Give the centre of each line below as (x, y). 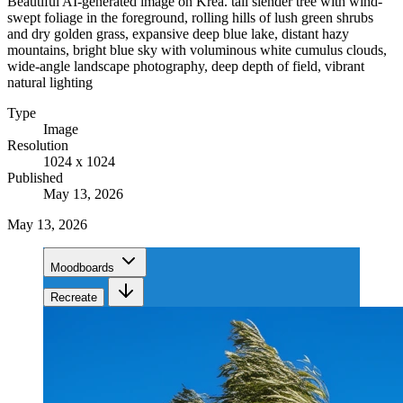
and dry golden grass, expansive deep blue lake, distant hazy (178, 33)
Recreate (74, 297)
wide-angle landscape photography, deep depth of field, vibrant (186, 66)
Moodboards (82, 267)
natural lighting (50, 82)
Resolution (38, 145)
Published (35, 177)
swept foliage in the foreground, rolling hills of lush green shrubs (190, 17)
